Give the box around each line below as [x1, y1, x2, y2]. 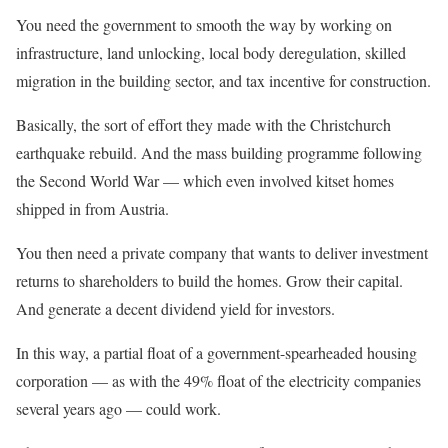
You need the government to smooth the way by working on [16, 13, 392, 35]
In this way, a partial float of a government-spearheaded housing [16, 341, 417, 363]
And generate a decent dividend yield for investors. [16, 297, 335, 319]
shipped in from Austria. [16, 197, 169, 219]
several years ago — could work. [16, 397, 221, 419]
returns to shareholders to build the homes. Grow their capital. [16, 269, 403, 291]
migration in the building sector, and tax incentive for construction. [16, 69, 431, 91]
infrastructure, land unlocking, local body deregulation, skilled [16, 41, 406, 63]
